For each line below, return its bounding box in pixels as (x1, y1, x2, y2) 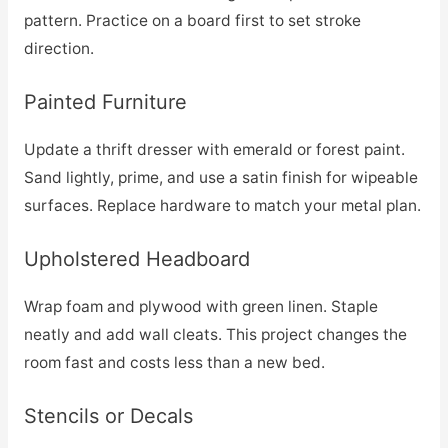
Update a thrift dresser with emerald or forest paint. (23, 139, 405, 159)
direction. (23, 39, 94, 59)
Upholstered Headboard (23, 246, 250, 271)
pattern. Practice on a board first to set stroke (23, 11, 361, 31)
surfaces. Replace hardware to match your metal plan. (23, 195, 421, 215)
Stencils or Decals (23, 403, 193, 428)
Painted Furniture (23, 89, 187, 114)
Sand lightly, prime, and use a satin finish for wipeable (23, 167, 418, 187)
